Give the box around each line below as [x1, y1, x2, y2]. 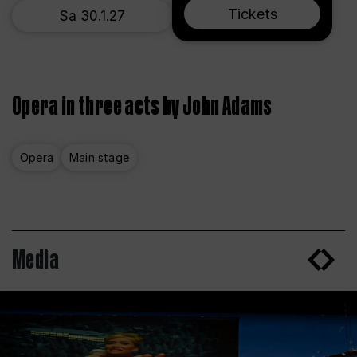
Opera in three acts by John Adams [12, 88, 273, 125]
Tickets [227, 5, 277, 22]
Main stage [69, 151, 129, 164]
